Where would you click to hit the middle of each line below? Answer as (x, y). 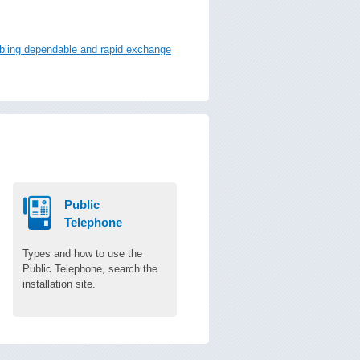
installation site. (59, 284)
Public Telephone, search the (90, 269)
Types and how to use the (82, 254)
